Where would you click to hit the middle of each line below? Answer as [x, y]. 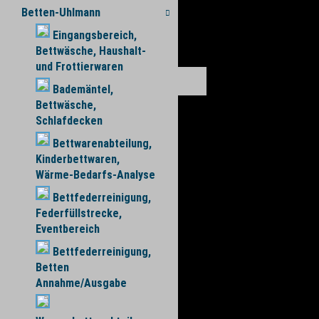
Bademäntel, [83, 89]
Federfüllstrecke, [79, 213]
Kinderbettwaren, [78, 159]
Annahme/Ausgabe [81, 283]
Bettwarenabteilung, [102, 143]
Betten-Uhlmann [61, 12]
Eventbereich [68, 229]
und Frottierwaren [79, 67]
